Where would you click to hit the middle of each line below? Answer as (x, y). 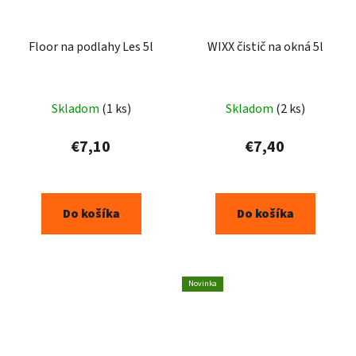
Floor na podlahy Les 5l (91, 47)
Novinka (203, 284)
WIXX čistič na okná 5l (265, 47)
